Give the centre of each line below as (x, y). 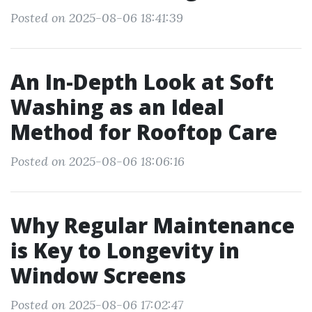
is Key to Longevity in (125, 250)
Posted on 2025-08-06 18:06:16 (97, 161)
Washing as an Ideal (117, 107)
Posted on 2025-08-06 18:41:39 (97, 18)
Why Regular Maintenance (153, 225)
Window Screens (98, 275)
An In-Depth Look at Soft (142, 82)
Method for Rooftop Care (144, 132)
